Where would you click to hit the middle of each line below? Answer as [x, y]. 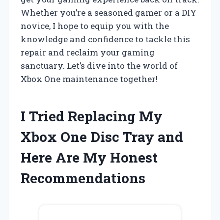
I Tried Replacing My [92, 116]
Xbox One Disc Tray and [102, 137]
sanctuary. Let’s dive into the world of [99, 65]
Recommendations [83, 178]
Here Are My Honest [89, 157]
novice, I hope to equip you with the [95, 26]
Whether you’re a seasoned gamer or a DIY [109, 12]
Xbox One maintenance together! [89, 79]
